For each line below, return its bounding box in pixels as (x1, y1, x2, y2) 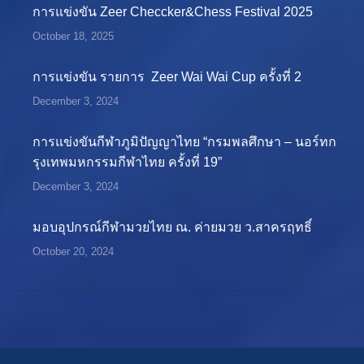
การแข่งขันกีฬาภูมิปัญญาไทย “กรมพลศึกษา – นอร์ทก (32, 135, 336, 149)
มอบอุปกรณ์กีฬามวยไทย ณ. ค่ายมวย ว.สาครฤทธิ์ (32, 220, 312, 234)
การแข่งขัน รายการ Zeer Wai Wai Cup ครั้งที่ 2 (32, 70, 301, 84)
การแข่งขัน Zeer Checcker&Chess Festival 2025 (32, 5, 313, 19)
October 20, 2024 (32, 245, 114, 258)
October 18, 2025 (32, 30, 114, 42)
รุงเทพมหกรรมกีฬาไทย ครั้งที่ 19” (32, 155, 222, 169)
